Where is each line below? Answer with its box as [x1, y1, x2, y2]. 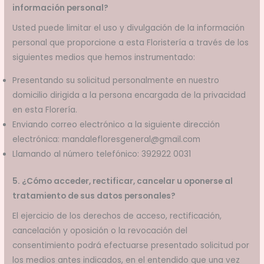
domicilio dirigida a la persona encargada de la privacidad [12, 90, 246, 101]
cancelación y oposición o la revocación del [12, 225, 188, 237]
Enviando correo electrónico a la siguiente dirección [12, 119, 220, 131]
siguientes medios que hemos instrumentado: [12, 52, 196, 64]
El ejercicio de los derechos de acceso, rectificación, [12, 210, 222, 222]
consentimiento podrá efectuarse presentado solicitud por [12, 240, 250, 252]
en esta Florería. [12, 104, 78, 116]
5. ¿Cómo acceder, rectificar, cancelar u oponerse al [12, 175, 233, 187]
